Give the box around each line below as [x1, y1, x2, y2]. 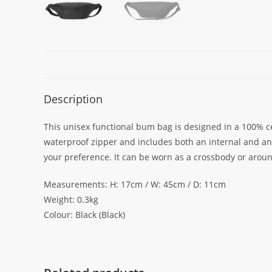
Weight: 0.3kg [44, 194, 98, 206]
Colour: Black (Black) [44, 209, 125, 221]
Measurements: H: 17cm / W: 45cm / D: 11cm [44, 178, 226, 191]
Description [44, 92, 103, 107]
